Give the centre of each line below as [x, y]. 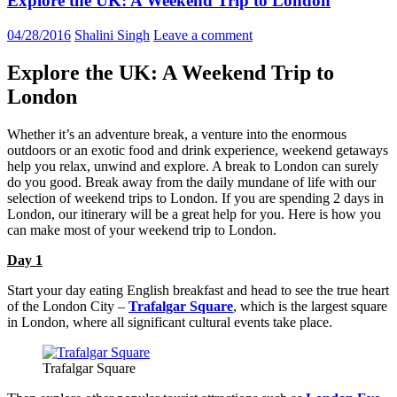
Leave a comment [203, 35]
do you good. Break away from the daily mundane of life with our [191, 182]
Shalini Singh [112, 35]
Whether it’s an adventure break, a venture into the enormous [177, 134]
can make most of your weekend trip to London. [142, 230]
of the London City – [68, 306]
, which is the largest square [310, 306]
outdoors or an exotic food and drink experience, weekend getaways [198, 150]
